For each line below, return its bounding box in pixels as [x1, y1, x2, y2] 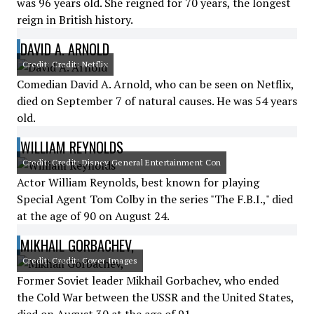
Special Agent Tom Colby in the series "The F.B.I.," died [17, 191, 293, 207]
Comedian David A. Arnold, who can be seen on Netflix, [17, 76, 294, 92]
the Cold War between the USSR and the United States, [17, 289, 294, 305]
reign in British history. [17, 12, 133, 27]
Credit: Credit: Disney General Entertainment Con [22, 157, 221, 168]
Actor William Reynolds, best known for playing [17, 175, 259, 190]
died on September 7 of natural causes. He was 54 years [17, 93, 297, 109]
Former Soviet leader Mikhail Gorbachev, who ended [17, 273, 279, 288]
